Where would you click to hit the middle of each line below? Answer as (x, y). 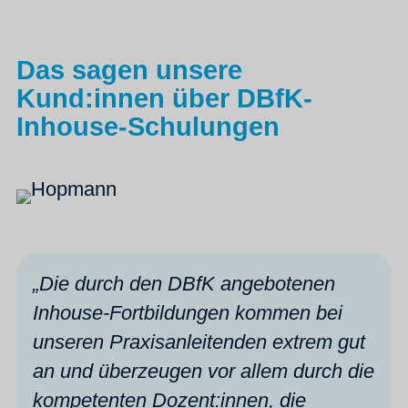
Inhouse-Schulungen (148, 127)
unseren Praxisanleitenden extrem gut (199, 342)
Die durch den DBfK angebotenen (187, 283)
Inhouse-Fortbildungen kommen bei (188, 312)
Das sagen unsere (129, 71)
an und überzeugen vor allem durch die (204, 371)
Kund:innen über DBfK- (164, 99)
